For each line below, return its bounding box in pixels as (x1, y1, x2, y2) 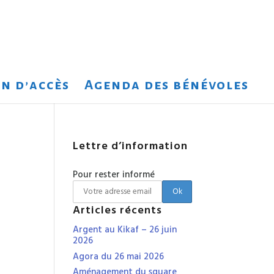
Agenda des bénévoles (84, 78, 249, 92)
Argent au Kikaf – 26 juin (73, 223, 177, 237)
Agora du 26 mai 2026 (73, 249, 165, 264)
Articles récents (73, 202, 163, 220)
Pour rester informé (73, 168, 155, 182)
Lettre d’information (73, 138, 188, 155)
